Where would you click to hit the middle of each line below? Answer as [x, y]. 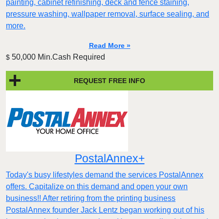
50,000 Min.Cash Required [57, 57]
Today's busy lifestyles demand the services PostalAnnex [105, 175]
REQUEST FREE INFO [109, 80]
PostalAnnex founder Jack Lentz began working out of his [105, 210]
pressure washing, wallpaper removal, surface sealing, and [108, 14]
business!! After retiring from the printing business [91, 198]
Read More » [109, 46]
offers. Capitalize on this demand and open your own [97, 187]
